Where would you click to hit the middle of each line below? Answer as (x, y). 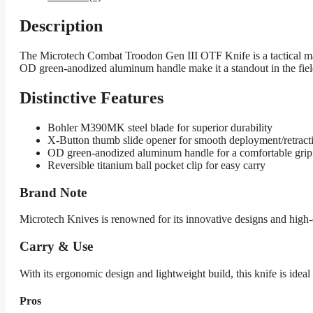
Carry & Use (56, 246)
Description (61, 26)
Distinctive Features (92, 97)
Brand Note (53, 192)
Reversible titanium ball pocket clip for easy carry (156, 165)
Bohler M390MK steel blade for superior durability (160, 127)
